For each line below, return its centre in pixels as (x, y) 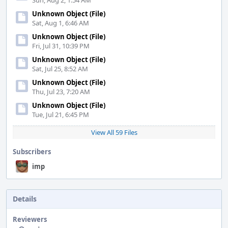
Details (25, 199)
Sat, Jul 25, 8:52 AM (60, 69)
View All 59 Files (114, 132)
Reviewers (30, 219)
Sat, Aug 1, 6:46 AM (61, 23)
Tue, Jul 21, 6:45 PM (61, 115)
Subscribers (32, 152)
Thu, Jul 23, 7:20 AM (61, 92)
